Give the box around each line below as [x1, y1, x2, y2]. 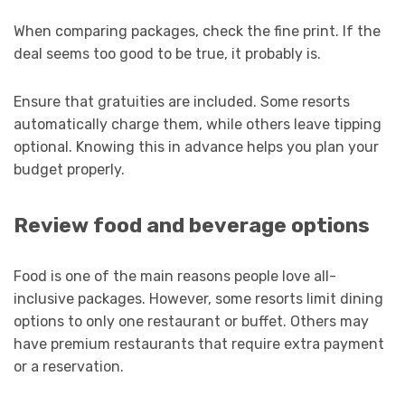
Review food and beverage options [14, 212, 370, 238]
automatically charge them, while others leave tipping [14, 115, 381, 133]
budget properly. [14, 160, 125, 178]
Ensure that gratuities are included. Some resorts [14, 92, 350, 110]
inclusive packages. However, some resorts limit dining [14, 289, 383, 307]
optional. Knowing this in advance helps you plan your [14, 137, 379, 155]
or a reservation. [14, 357, 124, 375]
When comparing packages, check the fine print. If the [14, 22, 381, 40]
